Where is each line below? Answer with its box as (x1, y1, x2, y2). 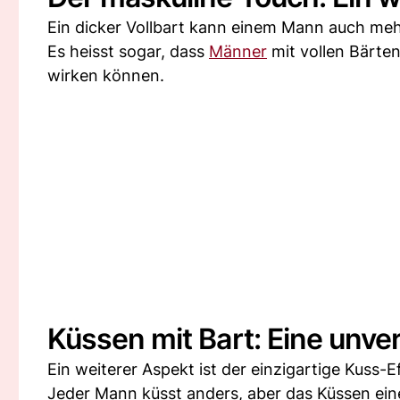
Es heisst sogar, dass (47, 42, 209, 61)
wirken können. (47, 66, 164, 85)
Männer (209, 42, 267, 61)
